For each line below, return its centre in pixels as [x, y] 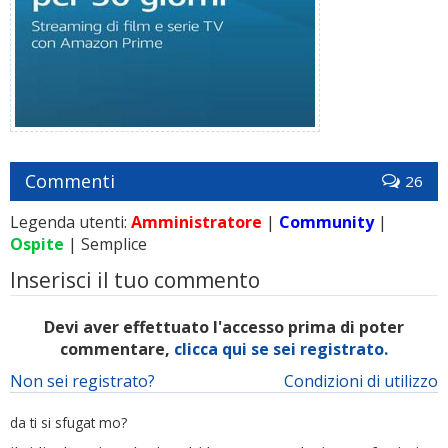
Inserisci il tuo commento [135, 280]
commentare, [117, 349]
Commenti [70, 181]
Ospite [37, 244]
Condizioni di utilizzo [361, 381]
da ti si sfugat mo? [68, 422]
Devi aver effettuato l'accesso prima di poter [224, 327]
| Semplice [105, 244]
